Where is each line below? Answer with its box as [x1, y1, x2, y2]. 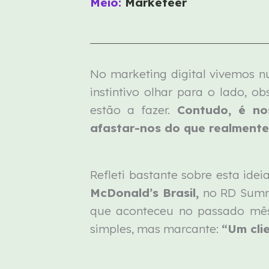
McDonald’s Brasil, [90, 186, 199, 201]
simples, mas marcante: [90, 222, 222, 237]
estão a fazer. [90, 102, 177, 117]
